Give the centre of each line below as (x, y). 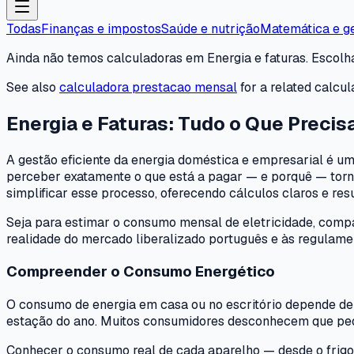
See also (33, 87)
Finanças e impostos (101, 28)
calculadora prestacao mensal (148, 87)
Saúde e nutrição (211, 28)
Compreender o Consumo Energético (141, 272)
